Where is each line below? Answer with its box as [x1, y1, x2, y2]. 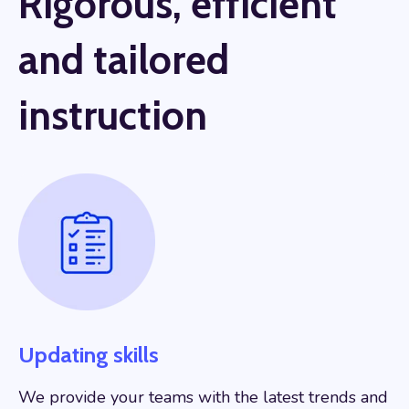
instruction [18, 90, 207, 140]
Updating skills [18, 341, 159, 368]
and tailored [18, 35, 229, 84]
